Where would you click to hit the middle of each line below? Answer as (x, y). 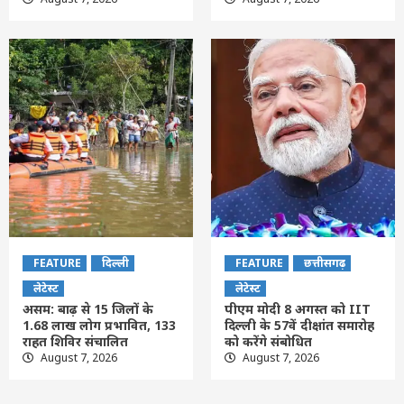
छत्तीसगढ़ (325, 262)
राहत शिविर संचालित (75, 341)
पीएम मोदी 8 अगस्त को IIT (298, 308)
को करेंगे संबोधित (268, 341)
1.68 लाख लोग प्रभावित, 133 (99, 325)
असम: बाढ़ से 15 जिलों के (88, 308)
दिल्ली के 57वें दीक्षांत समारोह (299, 325)
